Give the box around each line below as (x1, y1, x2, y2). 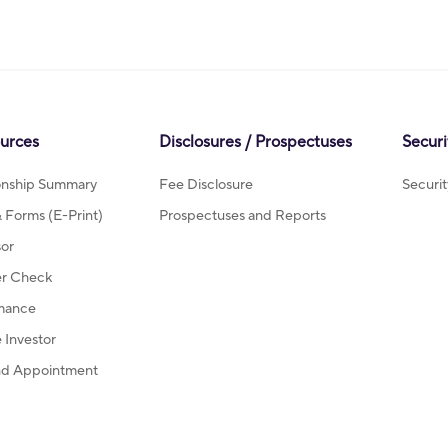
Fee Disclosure (159, 175, 253, 194)
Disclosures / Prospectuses (159, 132, 352, 152)
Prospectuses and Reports (159, 206, 326, 225)
